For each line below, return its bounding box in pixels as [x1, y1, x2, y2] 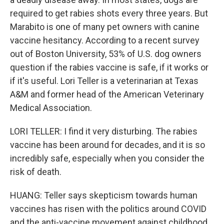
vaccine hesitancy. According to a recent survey [10, 35, 199, 45]
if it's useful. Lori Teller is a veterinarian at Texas [10, 75, 198, 86]
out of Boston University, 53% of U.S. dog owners [10, 48, 201, 59]
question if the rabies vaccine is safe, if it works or [10, 62, 208, 72]
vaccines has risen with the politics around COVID [10, 203, 206, 214]
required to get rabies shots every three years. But [10, 8, 208, 18]
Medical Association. [10, 102, 92, 113]
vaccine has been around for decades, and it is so [10, 139, 205, 150]
